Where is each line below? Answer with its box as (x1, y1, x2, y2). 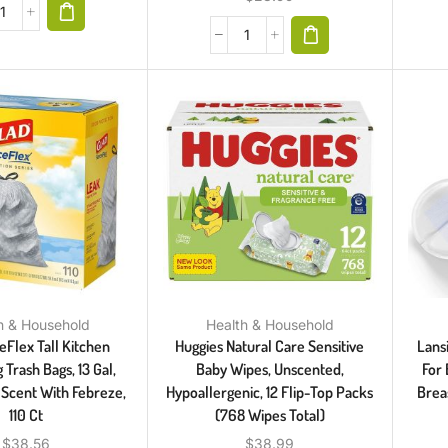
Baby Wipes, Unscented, (195, 358, 344, 379)
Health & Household (205, 315, 334, 333)
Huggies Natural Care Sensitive (175, 335, 365, 356)
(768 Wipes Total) (214, 404, 325, 425)
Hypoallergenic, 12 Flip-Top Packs (166, 381, 374, 402)
